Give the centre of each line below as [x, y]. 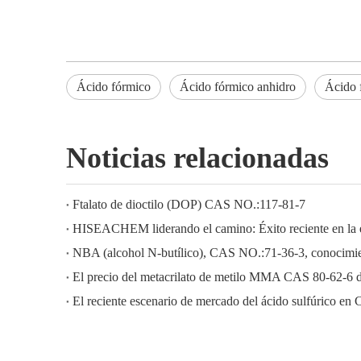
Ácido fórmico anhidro [238, 87]
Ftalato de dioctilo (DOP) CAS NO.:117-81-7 [189, 204]
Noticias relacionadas [197, 158]
